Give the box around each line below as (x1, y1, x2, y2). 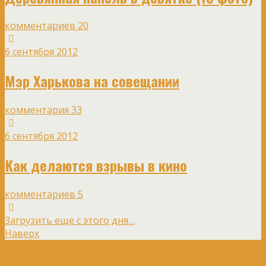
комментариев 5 (5, 188, 83, 201)
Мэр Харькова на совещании (5, 70, 179, 92)
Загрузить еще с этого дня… (5, 214, 135, 227)
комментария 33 (5, 103, 82, 117)
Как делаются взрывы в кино (5, 154, 187, 176)
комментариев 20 (5, 19, 88, 33)
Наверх (5, 227, 39, 240)
